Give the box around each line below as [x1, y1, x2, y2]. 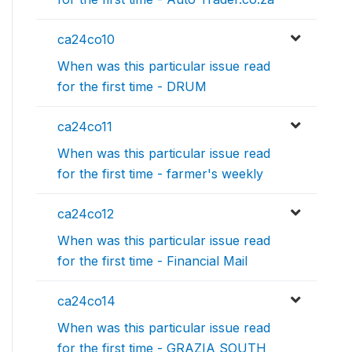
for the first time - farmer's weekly [57, 166, 263, 181]
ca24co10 [57, 31, 115, 47]
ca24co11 [57, 119, 112, 134]
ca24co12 [57, 206, 114, 222]
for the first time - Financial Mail [57, 253, 247, 269]
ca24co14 [57, 293, 115, 309]
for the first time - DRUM [57, 79, 207, 94]
